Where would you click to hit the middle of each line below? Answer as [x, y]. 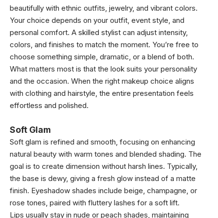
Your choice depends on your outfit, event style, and [97, 20]
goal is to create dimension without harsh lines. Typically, [104, 166]
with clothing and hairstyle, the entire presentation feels [102, 93]
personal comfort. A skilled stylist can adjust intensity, [99, 32]
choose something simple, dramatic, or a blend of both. [102, 57]
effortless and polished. [49, 105]
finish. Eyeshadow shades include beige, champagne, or [103, 191]
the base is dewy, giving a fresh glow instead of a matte [103, 178]
